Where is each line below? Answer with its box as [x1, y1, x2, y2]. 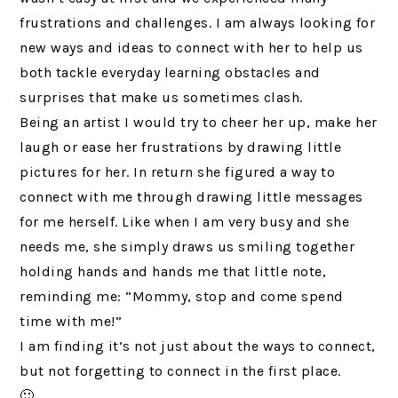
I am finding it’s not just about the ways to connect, [20, 338, 376, 354]
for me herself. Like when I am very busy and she [20, 213, 350, 230]
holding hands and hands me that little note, [20, 263, 327, 280]
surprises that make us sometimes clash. [20, 89, 303, 106]
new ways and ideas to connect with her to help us [20, 39, 363, 56]
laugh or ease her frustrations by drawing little [20, 139, 342, 155]
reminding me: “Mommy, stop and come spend [20, 288, 344, 305]
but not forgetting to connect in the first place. [20, 362, 341, 379]
